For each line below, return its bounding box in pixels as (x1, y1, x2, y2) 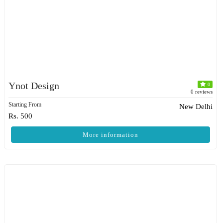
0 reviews (191, 89, 213, 95)
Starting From (8, 101, 41, 108)
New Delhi (179, 103, 213, 111)
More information (83, 131, 138, 138)
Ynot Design (8, 80, 59, 91)
